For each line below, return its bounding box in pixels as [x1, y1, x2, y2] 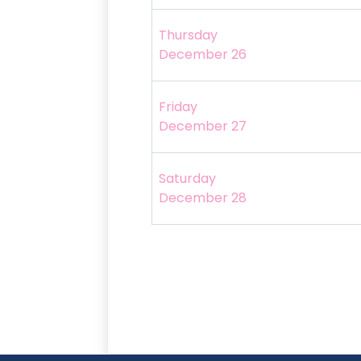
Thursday [158, 26, 218, 45]
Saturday [158, 169, 216, 189]
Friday [158, 98, 197, 117]
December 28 [158, 189, 247, 208]
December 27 [158, 117, 247, 136]
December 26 [158, 45, 247, 64]
